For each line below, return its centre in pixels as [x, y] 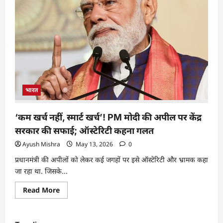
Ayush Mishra [41, 144]
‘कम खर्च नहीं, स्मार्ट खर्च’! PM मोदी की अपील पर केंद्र [108, 117]
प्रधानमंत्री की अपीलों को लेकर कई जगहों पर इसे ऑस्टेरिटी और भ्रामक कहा [111, 160]
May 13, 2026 [94, 144]
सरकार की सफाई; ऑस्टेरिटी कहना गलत [84, 131]
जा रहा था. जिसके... [41, 171]
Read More [41, 190]
